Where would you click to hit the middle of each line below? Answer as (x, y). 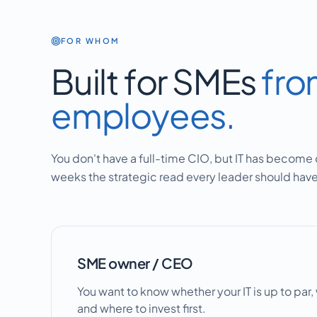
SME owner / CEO (135, 263)
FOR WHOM (91, 41)
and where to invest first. (142, 308)
